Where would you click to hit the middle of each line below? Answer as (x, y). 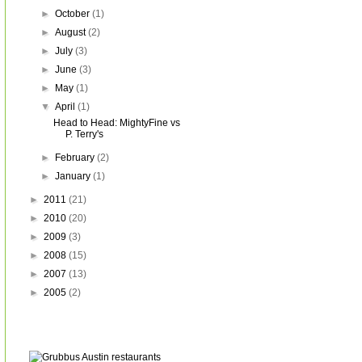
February (76, 158)
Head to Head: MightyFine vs (116, 123)
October (74, 14)
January (74, 176)
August (72, 32)
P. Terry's (84, 134)
